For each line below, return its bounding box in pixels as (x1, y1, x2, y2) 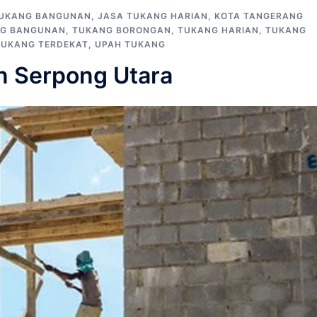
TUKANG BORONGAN (72, 24, 171, 35)
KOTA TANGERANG (214, 10, 304, 21)
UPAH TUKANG (95, 38, 166, 50)
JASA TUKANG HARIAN (98, 10, 208, 21)
